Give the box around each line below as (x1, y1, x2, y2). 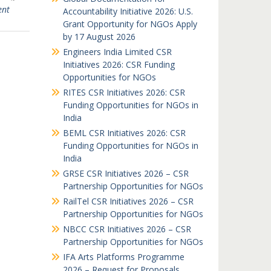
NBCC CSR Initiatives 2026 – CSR (62, 223, 191, 235)
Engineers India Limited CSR (62, 46, 172, 57)
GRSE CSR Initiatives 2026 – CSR (62, 168, 189, 179)
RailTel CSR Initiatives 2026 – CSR (62, 195, 194, 207)
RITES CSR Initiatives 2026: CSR (62, 87, 185, 98)
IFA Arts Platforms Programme (62, 251, 184, 263)
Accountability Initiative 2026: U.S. (62, 5, 193, 17)
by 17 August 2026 (62, 31, 135, 42)
